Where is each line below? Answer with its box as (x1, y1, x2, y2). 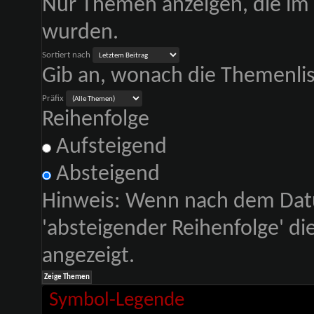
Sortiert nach (41, 50, 90, 60)
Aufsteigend (50, 136, 167, 158)
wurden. (41, 22, 118, 44)
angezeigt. (41, 245, 135, 268)
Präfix (41, 94, 64, 103)
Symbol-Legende (48, 290, 184, 310)
